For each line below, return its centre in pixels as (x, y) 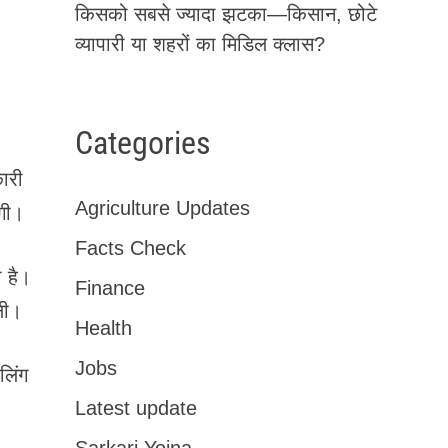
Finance (109, 288)
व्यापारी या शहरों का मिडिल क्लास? (199, 43)
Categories (142, 142)
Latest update (135, 408)
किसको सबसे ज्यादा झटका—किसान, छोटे (225, 13)
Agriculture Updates (162, 208)
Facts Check (130, 248)
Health (103, 328)
